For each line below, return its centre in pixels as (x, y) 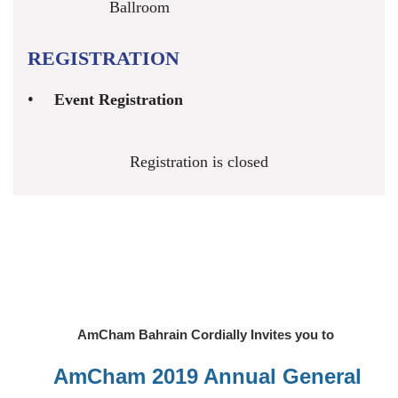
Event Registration (119, 99)
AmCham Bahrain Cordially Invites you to (207, 334)
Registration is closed (199, 161)
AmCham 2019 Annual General (207, 376)
